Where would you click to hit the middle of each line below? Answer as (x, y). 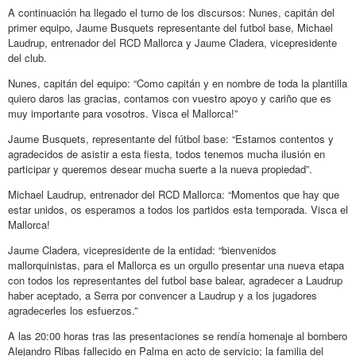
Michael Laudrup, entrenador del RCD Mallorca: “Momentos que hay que (174, 194)
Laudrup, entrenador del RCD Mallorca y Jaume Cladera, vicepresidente (172, 42)
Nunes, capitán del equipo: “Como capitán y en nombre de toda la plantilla (178, 83)
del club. (27, 57)
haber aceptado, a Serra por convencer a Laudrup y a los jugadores (163, 295)
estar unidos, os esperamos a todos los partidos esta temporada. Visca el (178, 209)
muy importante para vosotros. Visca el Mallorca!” (123, 113)
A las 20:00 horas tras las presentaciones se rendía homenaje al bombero (178, 335)
